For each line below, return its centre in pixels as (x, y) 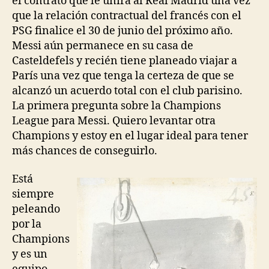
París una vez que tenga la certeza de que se (123, 76)
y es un (30, 254)
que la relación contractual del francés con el (127, 16)
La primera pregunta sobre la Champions (116, 106)
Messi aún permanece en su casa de (103, 46)
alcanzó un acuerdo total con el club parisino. (127, 91)
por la (27, 224)
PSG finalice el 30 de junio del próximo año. (122, 31)
